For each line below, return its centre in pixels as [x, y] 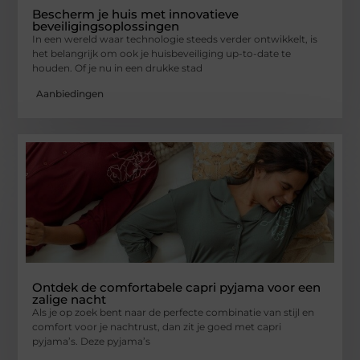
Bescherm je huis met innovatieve [136, 14]
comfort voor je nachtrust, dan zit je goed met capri [157, 327]
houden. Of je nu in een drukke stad [118, 67]
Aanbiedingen [70, 94]
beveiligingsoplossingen [106, 26]
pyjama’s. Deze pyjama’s [92, 342]
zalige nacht [70, 300]
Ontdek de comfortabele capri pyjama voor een [177, 288]
